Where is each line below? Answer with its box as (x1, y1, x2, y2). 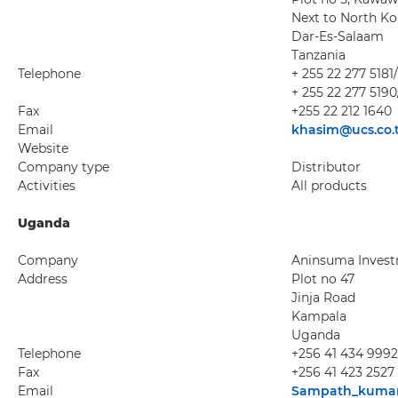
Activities (18, 178, 76, 194)
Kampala (291, 308, 346, 324)
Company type (18, 159, 109, 175)
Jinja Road (291, 290, 355, 306)
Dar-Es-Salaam (291, 28, 384, 44)
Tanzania (291, 47, 346, 63)
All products (291, 178, 367, 194)
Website (18, 140, 68, 156)
